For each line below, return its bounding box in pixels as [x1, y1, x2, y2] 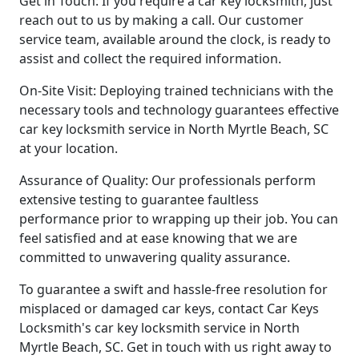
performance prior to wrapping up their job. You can [19, 209, 338, 228]
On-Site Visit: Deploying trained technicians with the [19, 81, 333, 99]
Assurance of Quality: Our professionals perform [19, 171, 316, 189]
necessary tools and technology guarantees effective [19, 100, 339, 119]
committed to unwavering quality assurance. [19, 248, 290, 266]
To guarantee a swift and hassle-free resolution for [19, 280, 328, 298]
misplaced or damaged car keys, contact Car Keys [19, 299, 319, 317]
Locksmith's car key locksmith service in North [19, 318, 300, 337]
